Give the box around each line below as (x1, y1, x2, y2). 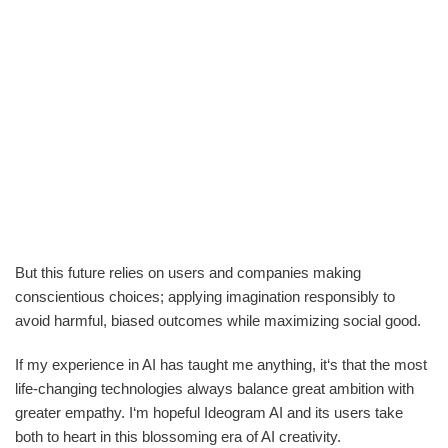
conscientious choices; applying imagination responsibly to (15, 287, 395, 305)
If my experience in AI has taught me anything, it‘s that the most (15, 355, 427, 373)
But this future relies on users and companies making (15, 263, 361, 281)
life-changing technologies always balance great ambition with (15, 379, 414, 397)
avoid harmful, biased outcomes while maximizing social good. (15, 311, 421, 329)
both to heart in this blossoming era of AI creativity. (15, 427, 341, 445)
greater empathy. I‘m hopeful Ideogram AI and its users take (15, 403, 403, 421)
